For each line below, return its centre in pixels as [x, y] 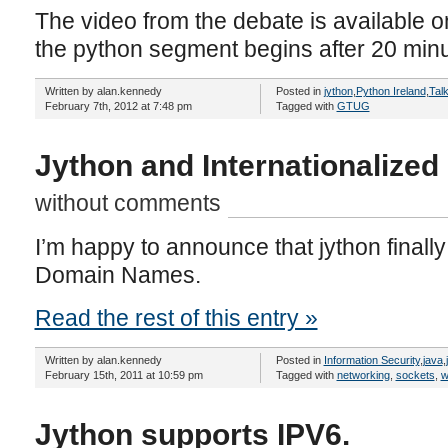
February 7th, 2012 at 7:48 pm [118, 106]
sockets [415, 375]
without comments [127, 203]
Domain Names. [117, 275]
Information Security [371, 360]
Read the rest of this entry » [176, 318]
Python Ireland [390, 91]
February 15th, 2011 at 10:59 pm [123, 375]
